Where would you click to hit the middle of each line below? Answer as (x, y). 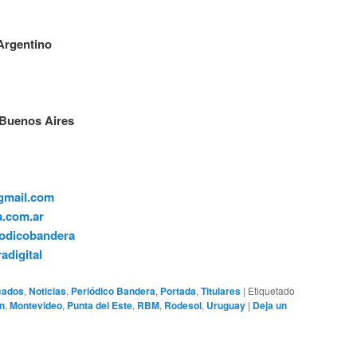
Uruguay (226, 305)
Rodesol (183, 305)
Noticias (47, 290)
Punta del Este (100, 305)
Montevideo (36, 305)
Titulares (221, 290)
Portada (178, 290)
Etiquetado (271, 290)
